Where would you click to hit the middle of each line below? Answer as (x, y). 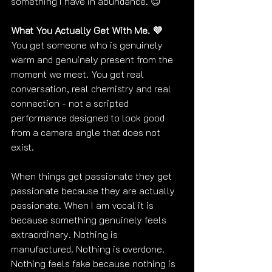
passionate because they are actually (94, 190)
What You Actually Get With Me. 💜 (87, 30)
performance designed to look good (89, 117)
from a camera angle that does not (87, 132)
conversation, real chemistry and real (92, 88)
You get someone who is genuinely (88, 44)
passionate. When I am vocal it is (83, 205)
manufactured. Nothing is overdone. (89, 248)
